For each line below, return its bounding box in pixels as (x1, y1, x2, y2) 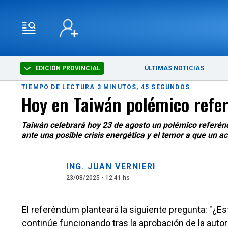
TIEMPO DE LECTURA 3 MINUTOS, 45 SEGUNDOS (21, 83, 192, 91)
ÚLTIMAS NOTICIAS (145, 65, 205, 72)
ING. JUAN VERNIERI (66, 162, 156, 172)
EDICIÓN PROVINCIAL (34, 65, 101, 72)
